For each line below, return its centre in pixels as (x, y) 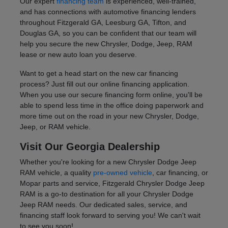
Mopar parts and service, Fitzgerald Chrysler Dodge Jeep (112, 183)
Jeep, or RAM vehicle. (55, 127)
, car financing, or (180, 173)
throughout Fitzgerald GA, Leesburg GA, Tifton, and (103, 23)
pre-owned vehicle (122, 173)
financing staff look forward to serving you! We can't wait (110, 216)
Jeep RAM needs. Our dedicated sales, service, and (103, 205)
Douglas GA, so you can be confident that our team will (108, 33)
